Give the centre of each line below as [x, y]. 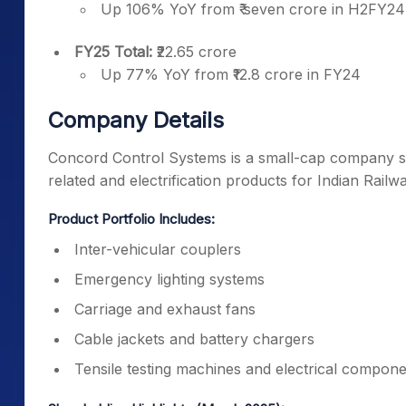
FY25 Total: [113, 52]
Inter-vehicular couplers [158, 249]
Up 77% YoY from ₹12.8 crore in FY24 [231, 74]
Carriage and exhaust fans [165, 309]
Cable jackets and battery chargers [194, 339]
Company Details [136, 120]
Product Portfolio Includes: [131, 219]
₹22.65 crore [194, 52]
